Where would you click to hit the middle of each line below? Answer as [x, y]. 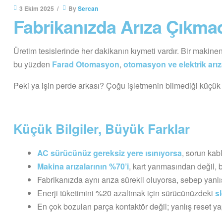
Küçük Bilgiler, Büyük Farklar [102, 128]
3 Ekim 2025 [37, 8]
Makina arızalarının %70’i [83, 166]
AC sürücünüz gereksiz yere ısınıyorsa [110, 153]
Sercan [88, 8]
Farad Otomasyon [86, 64]
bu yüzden [33, 64]
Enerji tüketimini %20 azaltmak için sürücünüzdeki [126, 193]
